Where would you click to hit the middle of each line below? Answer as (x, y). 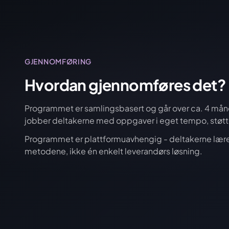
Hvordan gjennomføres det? (125, 85)
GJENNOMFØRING (58, 61)
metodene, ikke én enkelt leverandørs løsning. (113, 151)
